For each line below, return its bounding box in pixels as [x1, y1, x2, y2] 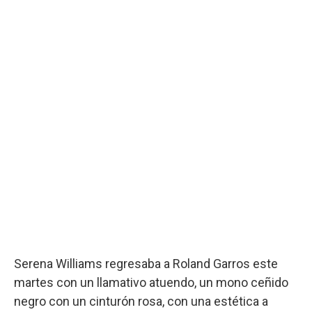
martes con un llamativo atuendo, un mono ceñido [14, 274, 288, 290]
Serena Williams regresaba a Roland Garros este [14, 256, 278, 271]
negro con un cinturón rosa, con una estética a [14, 293, 268, 309]
